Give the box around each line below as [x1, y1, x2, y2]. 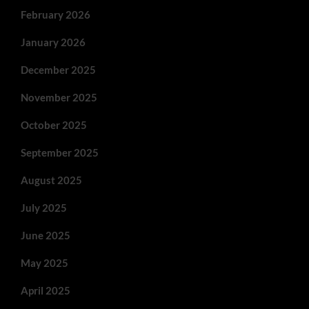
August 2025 [21, 173, 82, 186]
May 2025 [21, 256, 68, 269]
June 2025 [21, 228, 70, 241]
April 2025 [21, 283, 70, 297]
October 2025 [21, 118, 87, 131]
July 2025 [21, 201, 67, 214]
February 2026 [21, 8, 90, 21]
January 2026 [21, 35, 86, 48]
